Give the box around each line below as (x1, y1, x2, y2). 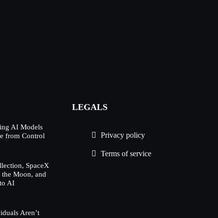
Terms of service (101, 149, 152, 158)
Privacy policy (101, 130, 145, 139)
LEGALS (72, 102, 108, 112)
